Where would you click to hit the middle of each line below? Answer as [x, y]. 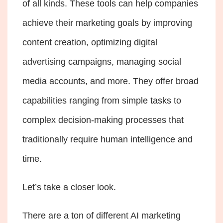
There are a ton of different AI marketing [102, 215]
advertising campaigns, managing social [102, 61]
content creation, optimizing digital [90, 42]
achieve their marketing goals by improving [107, 23]
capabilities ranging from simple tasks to [102, 100]
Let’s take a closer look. [70, 187]
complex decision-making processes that [103, 120]
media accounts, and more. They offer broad [111, 81]
